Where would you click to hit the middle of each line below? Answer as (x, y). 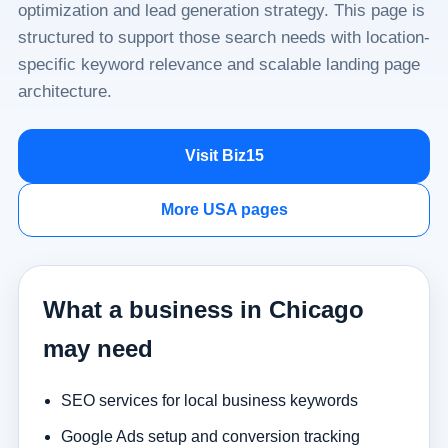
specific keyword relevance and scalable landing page (218, 64)
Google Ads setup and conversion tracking (210, 436)
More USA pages (224, 209)
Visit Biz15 (224, 155)
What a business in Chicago (203, 309)
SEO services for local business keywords (209, 400)
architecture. (64, 91)
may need (97, 348)
